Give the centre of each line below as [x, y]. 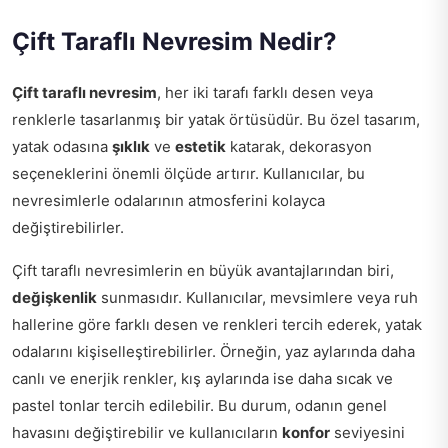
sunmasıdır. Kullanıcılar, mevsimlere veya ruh [257, 298]
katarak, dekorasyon [299, 147]
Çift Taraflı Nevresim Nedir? [174, 42]
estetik [200, 147]
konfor [306, 433]
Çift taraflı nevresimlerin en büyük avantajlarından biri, [203, 271]
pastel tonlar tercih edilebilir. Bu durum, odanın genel [199, 406]
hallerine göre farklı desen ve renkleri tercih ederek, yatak [217, 325]
